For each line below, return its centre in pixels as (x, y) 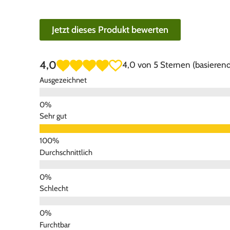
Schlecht (54, 189)
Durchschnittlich (66, 152)
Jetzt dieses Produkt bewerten (110, 30)
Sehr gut (53, 116)
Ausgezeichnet (63, 80)
